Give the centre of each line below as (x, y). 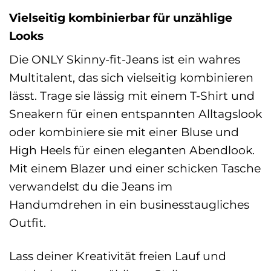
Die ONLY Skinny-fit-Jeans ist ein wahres (125, 60)
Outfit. (28, 223)
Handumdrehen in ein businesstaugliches (129, 205)
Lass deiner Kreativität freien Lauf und (118, 256)
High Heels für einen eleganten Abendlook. (132, 150)
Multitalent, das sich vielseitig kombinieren (131, 78)
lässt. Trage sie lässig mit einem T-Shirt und (132, 96)
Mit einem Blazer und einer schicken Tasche (135, 168)
